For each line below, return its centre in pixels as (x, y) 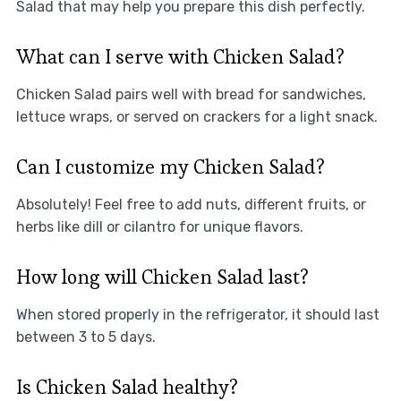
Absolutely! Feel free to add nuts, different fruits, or (191, 205)
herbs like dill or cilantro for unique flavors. (159, 227)
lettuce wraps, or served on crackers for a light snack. (196, 117)
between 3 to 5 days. (85, 337)
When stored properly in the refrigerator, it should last (197, 315)
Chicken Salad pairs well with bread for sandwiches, (191, 95)
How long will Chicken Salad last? (162, 277)
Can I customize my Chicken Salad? (170, 167)
